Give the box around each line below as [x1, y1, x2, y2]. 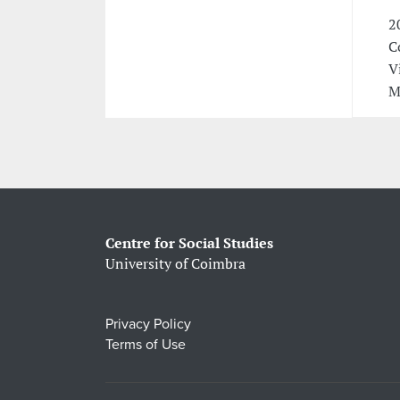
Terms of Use [104, 336, 186, 354]
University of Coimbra [104, 254, 246, 274]
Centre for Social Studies [104, 233, 273, 254]
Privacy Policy [104, 315, 191, 334]
